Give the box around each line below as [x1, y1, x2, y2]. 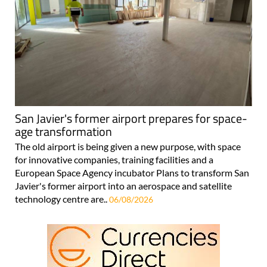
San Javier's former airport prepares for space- [15, 108, 247, 128]
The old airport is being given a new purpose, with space [15, 140, 241, 152]
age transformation [15, 122, 112, 141]
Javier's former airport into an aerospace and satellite [15, 179, 232, 191]
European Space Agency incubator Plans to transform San [15, 166, 249, 178]
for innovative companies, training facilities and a [15, 153, 213, 165]
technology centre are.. [15, 193, 109, 204]
